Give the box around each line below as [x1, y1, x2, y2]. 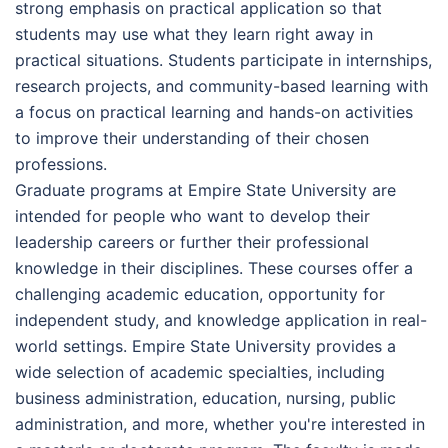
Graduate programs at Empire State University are [15, 179, 396, 200]
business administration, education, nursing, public [15, 387, 396, 408]
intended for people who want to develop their [15, 205, 370, 226]
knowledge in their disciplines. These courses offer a [15, 257, 413, 278]
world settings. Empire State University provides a [15, 335, 396, 356]
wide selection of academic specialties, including [15, 361, 385, 382]
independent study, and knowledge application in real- [15, 309, 427, 330]
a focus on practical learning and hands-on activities [15, 101, 413, 122]
